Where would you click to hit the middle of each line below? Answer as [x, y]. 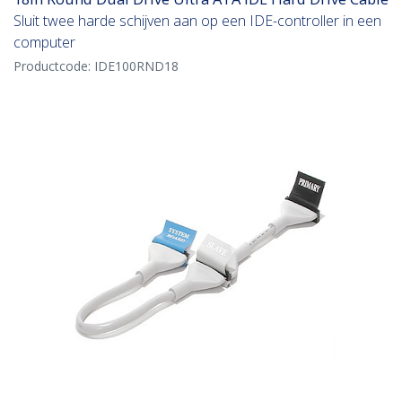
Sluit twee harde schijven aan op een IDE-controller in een [197, 21]
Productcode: [54, 66]
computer [44, 43]
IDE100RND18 [136, 66]
